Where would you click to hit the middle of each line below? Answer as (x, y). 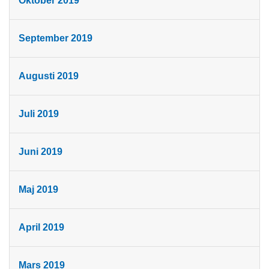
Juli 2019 (39, 114)
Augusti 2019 (49, 76)
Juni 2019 (41, 152)
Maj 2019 (38, 190)
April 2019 (41, 228)
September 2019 (56, 38)
